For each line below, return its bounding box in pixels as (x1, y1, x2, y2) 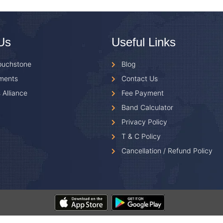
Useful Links (111, 35, 176, 49)
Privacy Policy (121, 117, 167, 126)
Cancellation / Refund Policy (121, 146, 213, 155)
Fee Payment (121, 89, 164, 98)
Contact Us (121, 74, 158, 83)
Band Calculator (121, 103, 173, 112)
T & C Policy (121, 132, 161, 141)
